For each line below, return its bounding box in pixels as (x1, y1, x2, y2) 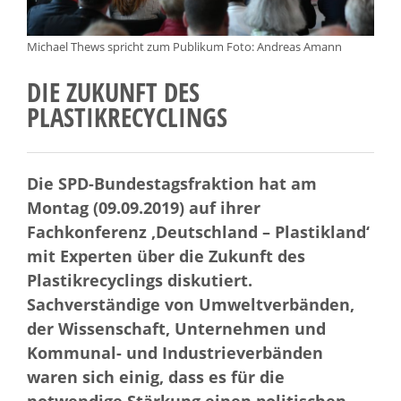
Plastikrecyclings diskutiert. (27, 269, 252, 292)
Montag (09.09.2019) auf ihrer (27, 196, 260, 219)
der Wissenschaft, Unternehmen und (27, 317, 326, 340)
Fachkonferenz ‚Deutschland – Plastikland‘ (27, 220, 370, 243)
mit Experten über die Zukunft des (27, 244, 305, 268)
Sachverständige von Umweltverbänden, (27, 293, 354, 316)
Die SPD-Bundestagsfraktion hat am (27, 172, 317, 195)
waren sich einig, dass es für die (27, 365, 285, 388)
